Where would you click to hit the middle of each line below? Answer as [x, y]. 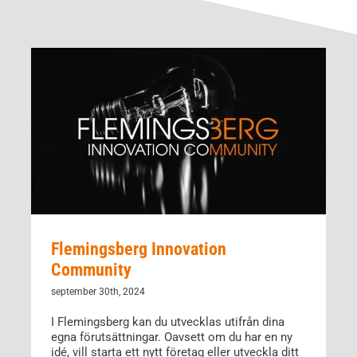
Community [91, 269]
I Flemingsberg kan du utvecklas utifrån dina [167, 322]
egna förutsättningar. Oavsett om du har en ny [171, 337]
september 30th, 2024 [98, 291]
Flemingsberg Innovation [138, 249]
